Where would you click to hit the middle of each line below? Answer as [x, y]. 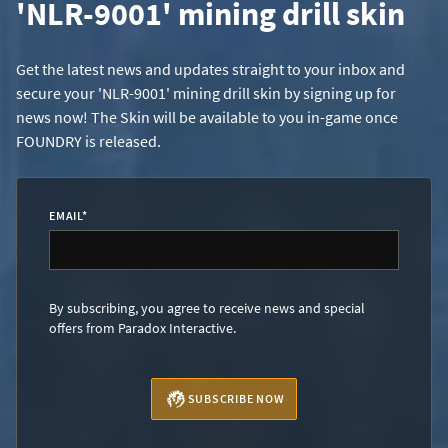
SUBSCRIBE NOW [236, 399]
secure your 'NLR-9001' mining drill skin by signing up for [206, 93]
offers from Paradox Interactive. [142, 328]
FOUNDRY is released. [88, 141]
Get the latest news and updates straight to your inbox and [210, 69]
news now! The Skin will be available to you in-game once [207, 117]
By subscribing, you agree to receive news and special [207, 308]
